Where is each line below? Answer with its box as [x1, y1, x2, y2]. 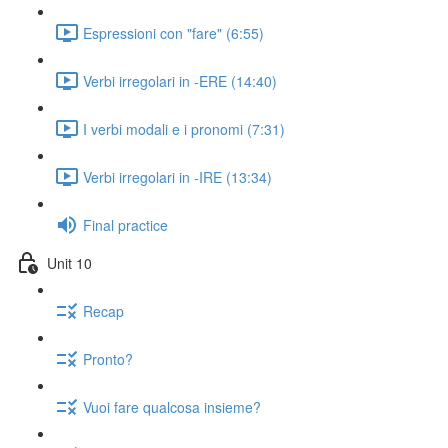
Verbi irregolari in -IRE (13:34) [83, 166, 272, 187]
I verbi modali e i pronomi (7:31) [83, 118, 285, 139]
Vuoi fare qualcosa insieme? [83, 396, 261, 417]
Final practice [83, 214, 168, 235]
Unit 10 [47, 252, 92, 273]
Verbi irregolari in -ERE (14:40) [83, 70, 277, 91]
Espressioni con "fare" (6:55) [83, 22, 264, 43]
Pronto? [83, 348, 133, 369]
